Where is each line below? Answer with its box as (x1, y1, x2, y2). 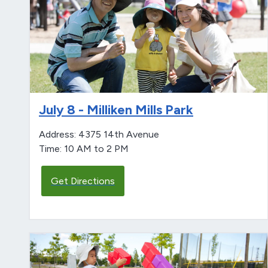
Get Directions (51, 175, 115, 187)
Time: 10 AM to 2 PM (39, 143, 129, 155)
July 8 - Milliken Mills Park (39, 102, 193, 118)
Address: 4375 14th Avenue (39, 129, 159, 141)
